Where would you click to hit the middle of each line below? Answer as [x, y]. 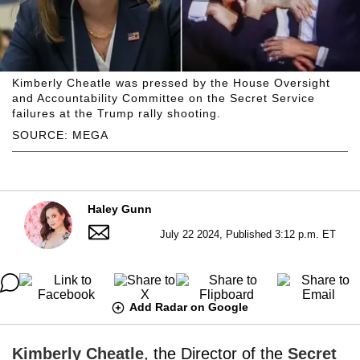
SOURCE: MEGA [60, 135]
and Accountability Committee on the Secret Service [164, 98]
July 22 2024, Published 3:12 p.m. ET [248, 234]
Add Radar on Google [189, 307]
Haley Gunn [120, 209]
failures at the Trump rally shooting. [117, 113]
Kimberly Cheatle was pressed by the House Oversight [171, 82]
